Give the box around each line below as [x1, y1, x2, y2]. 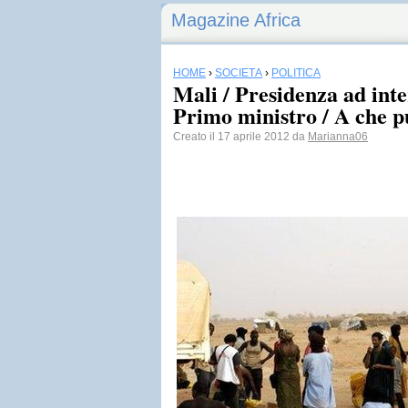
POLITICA [271, 66, 321, 79]
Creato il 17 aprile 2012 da [173, 130, 308, 143]
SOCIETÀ [215, 66, 262, 79]
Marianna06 [308, 130, 368, 143]
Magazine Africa [171, 10, 301, 30]
